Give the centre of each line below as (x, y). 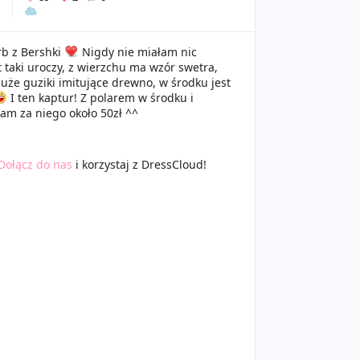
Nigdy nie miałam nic (137, 52)
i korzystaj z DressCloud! (139, 164)
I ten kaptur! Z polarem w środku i (100, 98)
